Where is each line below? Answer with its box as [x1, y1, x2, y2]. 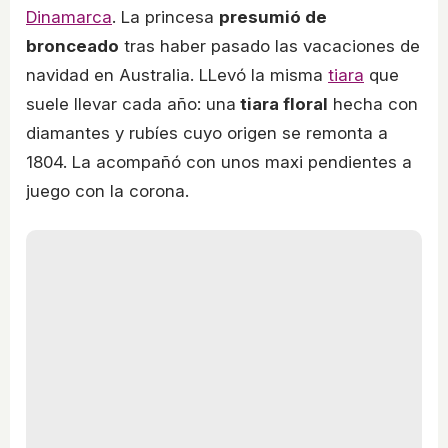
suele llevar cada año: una [26, 94, 236, 115]
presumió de [219, 7, 327, 28]
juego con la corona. [26, 181, 189, 202]
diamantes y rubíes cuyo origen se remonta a [26, 123, 388, 144]
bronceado [26, 36, 119, 57]
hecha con [328, 94, 418, 115]
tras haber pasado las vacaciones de [119, 36, 420, 57]
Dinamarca [26, 7, 112, 28]
